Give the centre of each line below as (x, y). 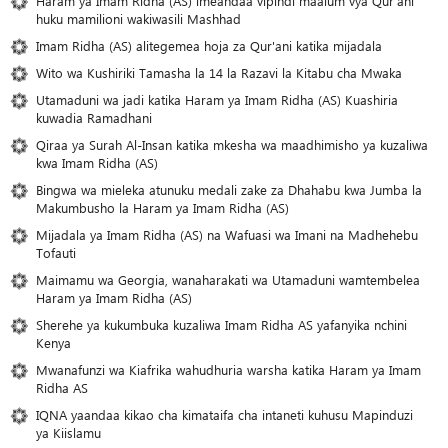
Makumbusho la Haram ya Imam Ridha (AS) (162, 208)
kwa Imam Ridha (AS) (97, 163)
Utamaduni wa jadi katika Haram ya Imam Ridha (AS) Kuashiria (217, 100)
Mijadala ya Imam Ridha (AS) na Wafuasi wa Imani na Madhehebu (227, 235)
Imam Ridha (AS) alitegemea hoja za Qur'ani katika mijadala (209, 46)
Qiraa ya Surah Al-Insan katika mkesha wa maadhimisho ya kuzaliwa (232, 145)
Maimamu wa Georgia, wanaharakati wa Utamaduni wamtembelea (228, 280)
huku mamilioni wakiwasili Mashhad (138, 19)
